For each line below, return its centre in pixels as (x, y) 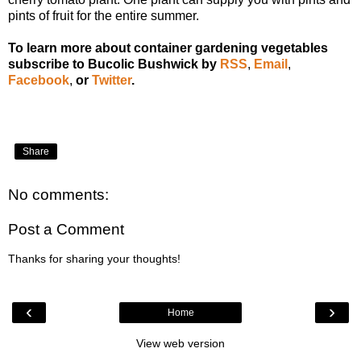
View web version (180, 344)
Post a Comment (66, 230)
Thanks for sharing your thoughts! (94, 258)
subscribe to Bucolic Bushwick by (112, 64)
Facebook (39, 80)
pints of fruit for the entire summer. (104, 15)
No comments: (58, 194)
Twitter (112, 80)
